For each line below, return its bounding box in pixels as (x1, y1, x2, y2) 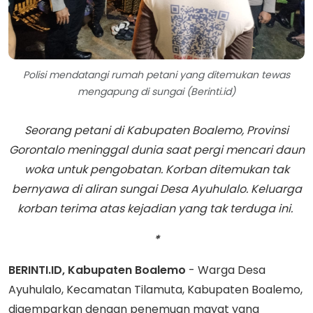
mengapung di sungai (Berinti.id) (78, 85, 235, 99)
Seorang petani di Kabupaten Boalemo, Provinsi (24, 122, 289, 139)
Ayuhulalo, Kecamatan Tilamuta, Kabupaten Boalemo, (8, 282, 303, 298)
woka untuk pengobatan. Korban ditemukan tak (24, 161, 289, 178)
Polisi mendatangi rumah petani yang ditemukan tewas (23, 68, 290, 82)
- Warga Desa (186, 262, 265, 279)
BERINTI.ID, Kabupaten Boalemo (8, 262, 186, 279)
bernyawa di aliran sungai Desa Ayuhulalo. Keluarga (11, 181, 302, 198)
